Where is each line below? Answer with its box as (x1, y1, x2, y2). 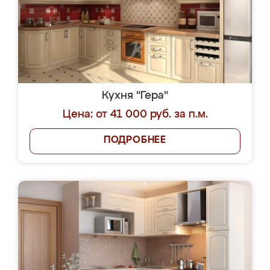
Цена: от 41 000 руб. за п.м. (62, 109, 208, 120)
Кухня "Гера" (102, 90, 168, 101)
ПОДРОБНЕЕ (103, 136, 167, 145)
